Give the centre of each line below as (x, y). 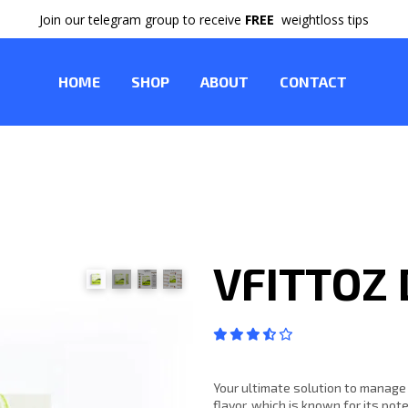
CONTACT (313, 82)
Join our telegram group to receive (142, 19)
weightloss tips (321, 19)
